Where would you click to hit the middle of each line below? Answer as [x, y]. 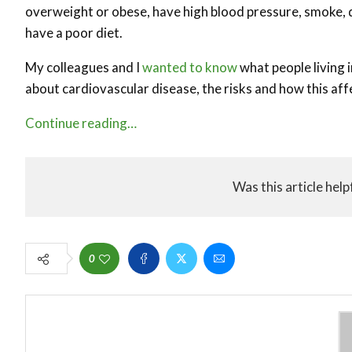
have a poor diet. [74, 32]
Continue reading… [81, 123]
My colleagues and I [84, 67]
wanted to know [190, 67]
